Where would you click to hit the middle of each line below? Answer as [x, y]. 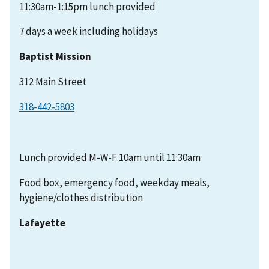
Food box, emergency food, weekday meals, [114, 183]
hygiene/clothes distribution [81, 198]
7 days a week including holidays [89, 32]
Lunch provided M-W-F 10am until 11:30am [110, 158]
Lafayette [42, 223]
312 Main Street [53, 82]
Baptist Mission [55, 57]
